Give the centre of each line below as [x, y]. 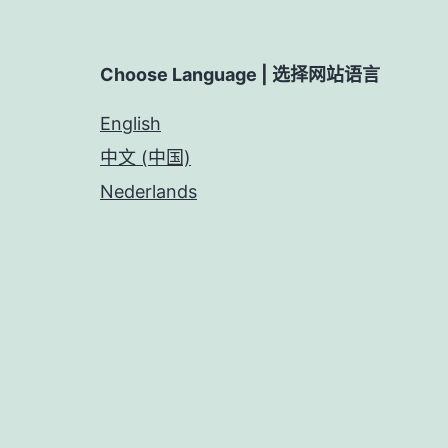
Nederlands [148, 191]
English [130, 123]
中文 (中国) [145, 157]
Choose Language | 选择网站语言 [240, 74]
